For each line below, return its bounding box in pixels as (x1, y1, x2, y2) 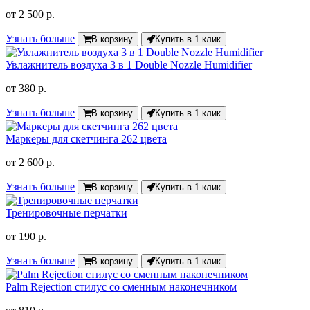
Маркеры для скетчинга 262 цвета (6, 133, 167, 145)
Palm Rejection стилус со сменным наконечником (6, 281, 237, 293)
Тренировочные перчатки (6, 207, 127, 219)
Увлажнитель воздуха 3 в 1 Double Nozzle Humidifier (6, 59, 252, 71)
